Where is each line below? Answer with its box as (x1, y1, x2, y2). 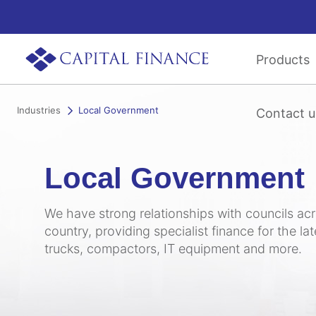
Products (256, 52, 310, 67)
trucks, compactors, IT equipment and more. (44, 241, 302, 256)
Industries (17, 104, 61, 116)
